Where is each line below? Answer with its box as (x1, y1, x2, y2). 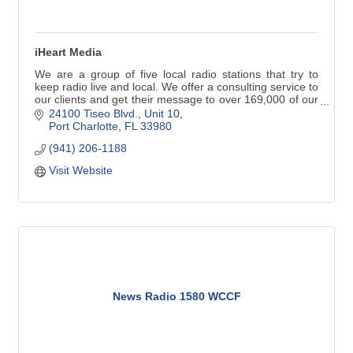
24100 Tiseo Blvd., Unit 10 (48, 107, 180, 121)
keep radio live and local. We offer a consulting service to (35, 80, 318, 93)
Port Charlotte (48, 120, 118, 133)
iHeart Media (35, 46, 102, 58)
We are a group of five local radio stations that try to (35, 68, 318, 80)
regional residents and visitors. (35, 106, 187, 118)
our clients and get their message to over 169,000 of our (35, 93, 318, 106)
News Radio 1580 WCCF (112, 289, 241, 303)
